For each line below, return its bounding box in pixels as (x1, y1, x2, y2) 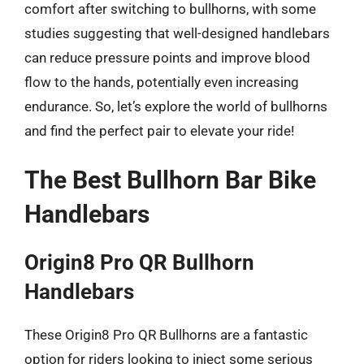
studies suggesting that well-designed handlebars (24, 24, 330, 41)
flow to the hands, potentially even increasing (24, 73, 299, 90)
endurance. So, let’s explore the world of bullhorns (24, 97, 327, 115)
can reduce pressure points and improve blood (24, 49, 310, 66)
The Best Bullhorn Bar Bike (24, 166, 316, 194)
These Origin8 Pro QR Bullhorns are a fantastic (24, 327, 308, 343)
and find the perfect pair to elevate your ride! (24, 122, 294, 139)
